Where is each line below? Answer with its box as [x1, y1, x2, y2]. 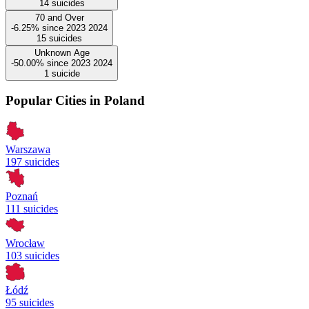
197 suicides [6, 156, 59, 168]
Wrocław [6, 237, 45, 249]
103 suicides [6, 250, 59, 261]
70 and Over [34, 12, 84, 23]
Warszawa [6, 143, 50, 155]
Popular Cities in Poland [6, 93, 145, 108]
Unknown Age [34, 47, 90, 58]
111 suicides [6, 203, 58, 215]
